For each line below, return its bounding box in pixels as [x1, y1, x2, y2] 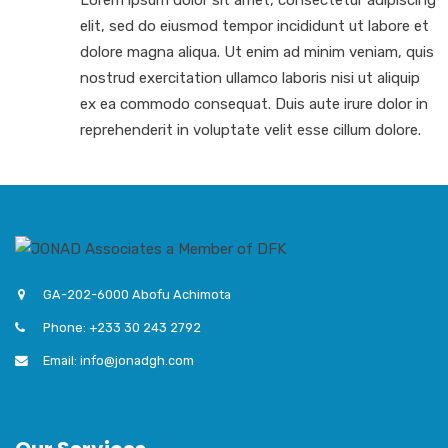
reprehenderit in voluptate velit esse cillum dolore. [79, 120, 421, 139]
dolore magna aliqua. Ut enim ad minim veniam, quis [79, 42, 434, 61]
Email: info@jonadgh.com [43, 353, 194, 369]
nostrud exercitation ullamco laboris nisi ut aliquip [79, 68, 420, 87]
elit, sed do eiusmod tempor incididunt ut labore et [79, 16, 429, 35]
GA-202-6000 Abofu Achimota [43, 287, 231, 303]
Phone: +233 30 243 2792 [43, 320, 201, 336]
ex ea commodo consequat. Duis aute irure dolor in [79, 94, 428, 113]
